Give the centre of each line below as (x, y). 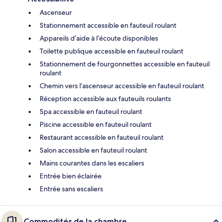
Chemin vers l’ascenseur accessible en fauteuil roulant (122, 86)
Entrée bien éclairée (71, 176)
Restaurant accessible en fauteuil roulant (102, 138)
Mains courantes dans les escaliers (92, 163)
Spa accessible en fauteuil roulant (91, 112)
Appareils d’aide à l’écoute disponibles (99, 38)
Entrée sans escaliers (71, 189)
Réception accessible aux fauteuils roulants (105, 99)
